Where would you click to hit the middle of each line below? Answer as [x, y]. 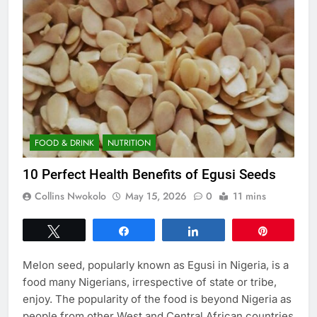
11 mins [249, 196]
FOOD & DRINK [64, 143]
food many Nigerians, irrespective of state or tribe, [150, 282]
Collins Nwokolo [70, 196]
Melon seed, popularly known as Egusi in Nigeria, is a [156, 265]
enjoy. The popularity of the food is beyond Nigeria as [157, 299]
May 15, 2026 [156, 196]
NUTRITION [129, 143]
